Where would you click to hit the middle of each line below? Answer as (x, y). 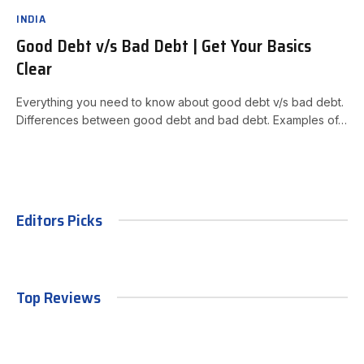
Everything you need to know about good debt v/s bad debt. (180, 102)
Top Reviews (58, 297)
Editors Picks (59, 220)
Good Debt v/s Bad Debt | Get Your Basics (164, 45)
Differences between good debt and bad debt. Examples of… (182, 119)
